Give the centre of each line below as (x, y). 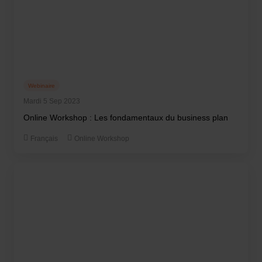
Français (44, 139)
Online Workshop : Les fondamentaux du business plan (126, 118)
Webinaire (42, 85)
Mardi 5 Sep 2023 (52, 101)
